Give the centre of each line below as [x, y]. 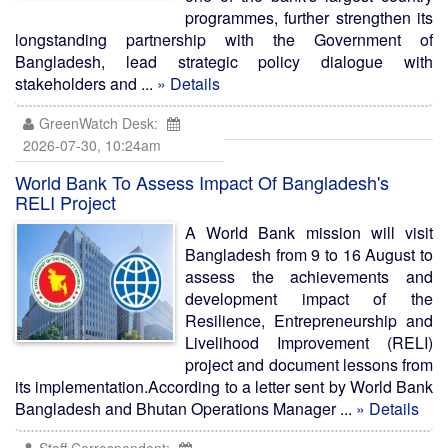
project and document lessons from [309, 364]
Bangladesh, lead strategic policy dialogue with [224, 61]
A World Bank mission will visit [309, 232]
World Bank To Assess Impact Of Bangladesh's [202, 182]
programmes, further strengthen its [309, 17]
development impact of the [309, 298]
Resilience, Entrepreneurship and [309, 320]
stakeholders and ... [86, 83]
